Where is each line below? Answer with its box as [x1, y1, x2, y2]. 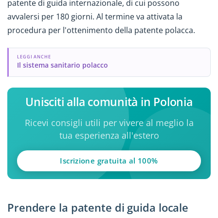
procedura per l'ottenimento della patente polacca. [7, 24, 195, 36]
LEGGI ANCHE [17, 54, 52, 60]
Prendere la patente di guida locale [7, 200, 189, 216]
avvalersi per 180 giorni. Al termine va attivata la [7, 11, 182, 22]
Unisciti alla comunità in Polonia [25, 94, 193, 110]
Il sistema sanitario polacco [17, 60, 108, 70]
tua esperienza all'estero [59, 129, 159, 142]
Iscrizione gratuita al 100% [60, 156, 158, 166]
